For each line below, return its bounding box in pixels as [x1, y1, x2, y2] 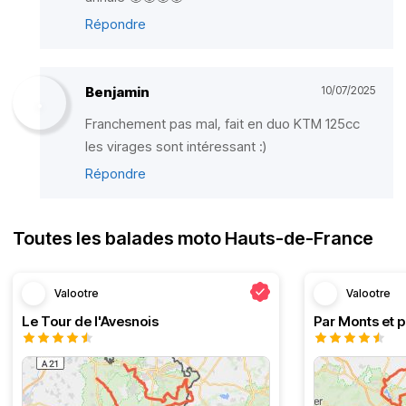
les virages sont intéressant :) [85, 138, 266, 155]
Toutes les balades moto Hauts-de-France [13, 227, 373, 249]
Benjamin [85, 83, 150, 101]
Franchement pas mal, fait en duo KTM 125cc [85, 115, 360, 132]
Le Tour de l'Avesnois [22, 313, 159, 330]
